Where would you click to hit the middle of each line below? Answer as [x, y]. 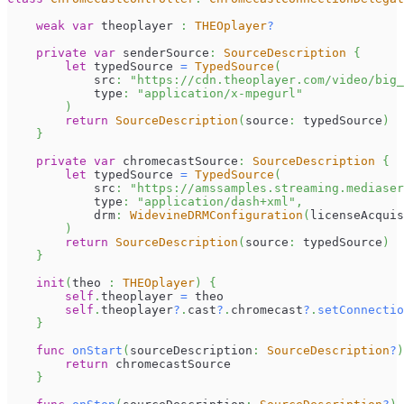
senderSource [162, 53]
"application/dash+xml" [216, 202]
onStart [97, 351]
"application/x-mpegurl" [220, 94]
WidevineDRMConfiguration [216, 216]
